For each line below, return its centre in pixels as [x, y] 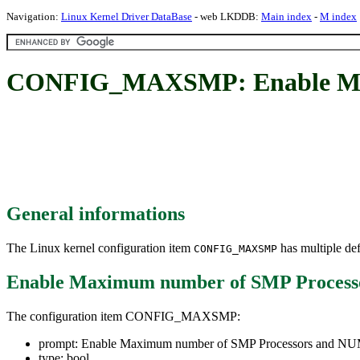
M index [338, 16]
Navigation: [34, 16]
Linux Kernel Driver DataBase [127, 16]
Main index [286, 16]
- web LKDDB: [227, 16]
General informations [96, 213]
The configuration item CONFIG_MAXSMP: [123, 316]
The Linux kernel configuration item [100, 247]
